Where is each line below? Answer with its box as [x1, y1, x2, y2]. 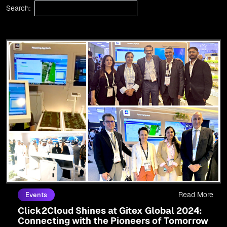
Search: [6, 4, 31, 13]
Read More [178, 191, 213, 199]
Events [25, 191, 47, 199]
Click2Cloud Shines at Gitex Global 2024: [18, 205, 202, 216]
